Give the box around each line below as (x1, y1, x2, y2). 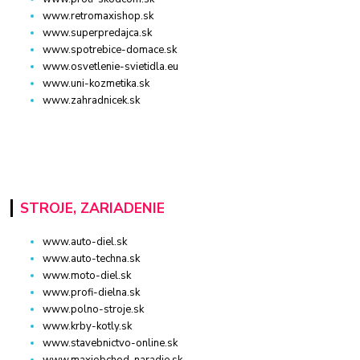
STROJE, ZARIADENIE (19, 198, 165, 218)
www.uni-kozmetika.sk (43, 76, 150, 91)
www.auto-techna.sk (43, 252, 141, 267)
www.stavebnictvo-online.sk (43, 336, 178, 351)
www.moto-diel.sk (43, 268, 132, 284)
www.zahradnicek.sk (43, 92, 141, 108)
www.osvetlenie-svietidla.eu (43, 59, 179, 74)
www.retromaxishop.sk (43, 8, 154, 23)
